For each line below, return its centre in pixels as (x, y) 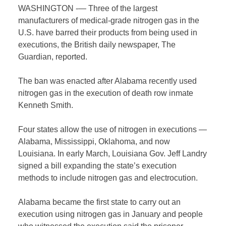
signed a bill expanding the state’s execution (98, 166)
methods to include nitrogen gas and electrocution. (108, 178)
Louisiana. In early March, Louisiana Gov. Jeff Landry (113, 154)
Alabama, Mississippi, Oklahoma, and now (94, 142)
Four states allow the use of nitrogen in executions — (113, 130)
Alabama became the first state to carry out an (100, 202)
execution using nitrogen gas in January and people (111, 214)
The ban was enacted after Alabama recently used (108, 81)
